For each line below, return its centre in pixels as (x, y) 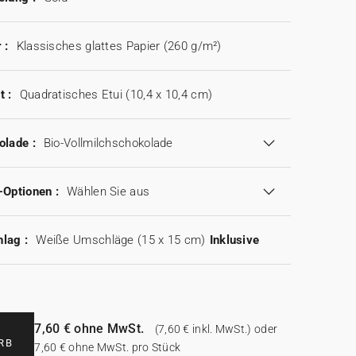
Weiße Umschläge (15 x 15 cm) (121, 240)
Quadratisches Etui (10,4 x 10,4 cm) (116, 95)
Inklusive (234, 240)
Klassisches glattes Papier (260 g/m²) (119, 46)
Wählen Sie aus (108, 192)
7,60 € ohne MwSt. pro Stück (108, 347)
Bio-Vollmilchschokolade (108, 143)
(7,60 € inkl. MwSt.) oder (215, 329)
